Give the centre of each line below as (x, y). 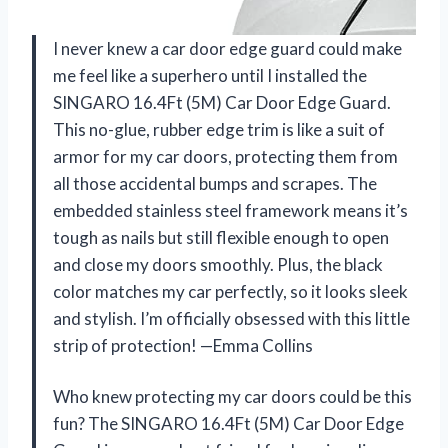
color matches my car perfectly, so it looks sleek (230, 291)
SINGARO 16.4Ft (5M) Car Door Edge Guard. (222, 102)
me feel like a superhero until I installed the (210, 75)
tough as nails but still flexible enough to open (221, 237)
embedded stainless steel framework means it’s (230, 210)
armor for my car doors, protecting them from (225, 156)
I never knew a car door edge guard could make (227, 48)
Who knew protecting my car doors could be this (232, 396)
